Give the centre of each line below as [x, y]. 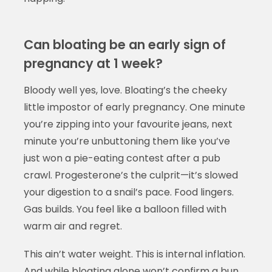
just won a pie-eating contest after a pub [122, 158]
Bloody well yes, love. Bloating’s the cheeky [125, 90]
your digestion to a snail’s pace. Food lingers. [128, 192]
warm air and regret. [73, 226]
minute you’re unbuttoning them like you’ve [127, 141]
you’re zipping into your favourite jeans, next [128, 124]
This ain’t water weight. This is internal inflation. [134, 254]
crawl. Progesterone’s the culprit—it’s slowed [131, 175]
